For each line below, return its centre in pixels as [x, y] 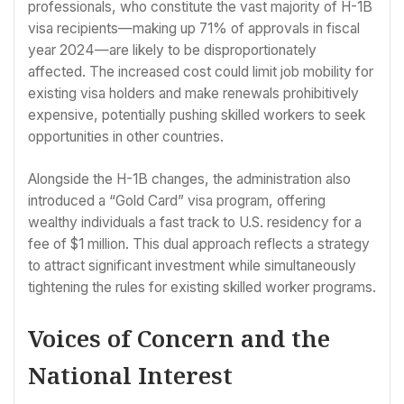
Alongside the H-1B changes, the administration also [189, 179]
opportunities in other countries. [126, 137]
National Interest [130, 375]
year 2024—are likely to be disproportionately [172, 50]
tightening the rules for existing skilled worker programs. [202, 288]
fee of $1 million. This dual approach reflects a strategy [199, 244]
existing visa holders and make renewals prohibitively [193, 94]
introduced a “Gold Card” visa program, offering [177, 201]
